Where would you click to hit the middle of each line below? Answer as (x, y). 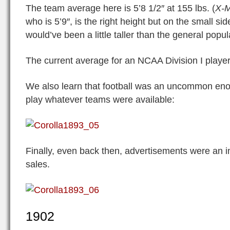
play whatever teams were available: (100, 99)
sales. (38, 164)
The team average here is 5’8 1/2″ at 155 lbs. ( (120, 8)
